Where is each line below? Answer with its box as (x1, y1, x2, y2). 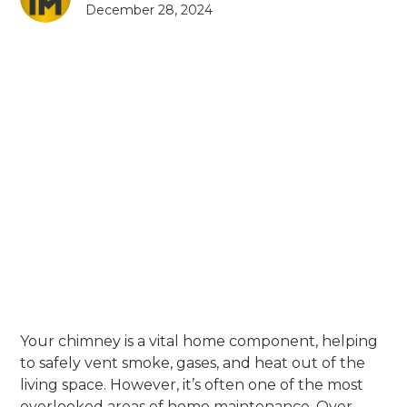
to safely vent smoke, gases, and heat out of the (20, 353, 366, 372)
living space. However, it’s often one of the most (20, 375, 364, 393)
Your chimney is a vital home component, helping (20, 332, 379, 350)
